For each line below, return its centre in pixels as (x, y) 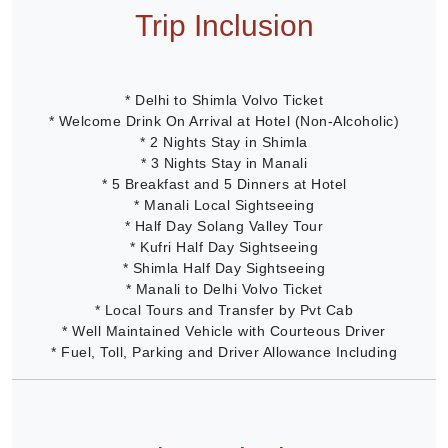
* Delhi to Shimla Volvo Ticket (224, 99)
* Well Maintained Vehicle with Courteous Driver (224, 330)
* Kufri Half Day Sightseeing (224, 246)
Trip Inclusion (224, 25)
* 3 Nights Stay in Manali (224, 162)
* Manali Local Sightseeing (224, 204)
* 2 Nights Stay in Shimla (224, 141)
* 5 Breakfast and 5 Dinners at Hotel (224, 183)
